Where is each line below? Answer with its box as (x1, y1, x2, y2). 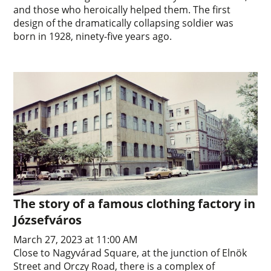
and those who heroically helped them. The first (13, 3, 231, 17)
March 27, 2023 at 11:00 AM (13, 233, 138, 247)
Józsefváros (13, 212, 82, 229)
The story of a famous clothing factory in (13, 195, 256, 212)
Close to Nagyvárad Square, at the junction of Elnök (13, 246, 247, 260)
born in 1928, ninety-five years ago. (13, 30, 172, 44)
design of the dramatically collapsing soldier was (13, 16, 234, 30)
